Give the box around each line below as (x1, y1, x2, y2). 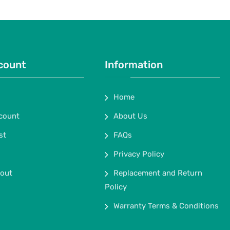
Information (105, 59, 163, 71)
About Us (113, 111, 147, 121)
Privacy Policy (113, 149, 164, 159)
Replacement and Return (113, 168, 202, 178)
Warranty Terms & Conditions (113, 201, 219, 210)
